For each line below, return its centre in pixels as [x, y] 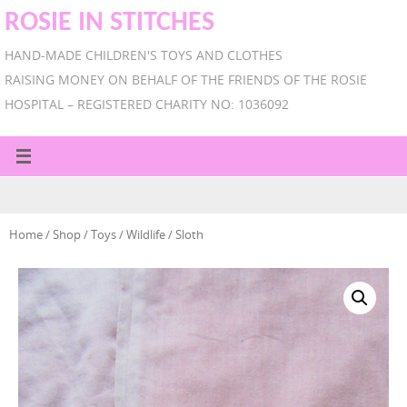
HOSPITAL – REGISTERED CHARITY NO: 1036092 [147, 104]
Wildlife [146, 234]
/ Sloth [184, 234]
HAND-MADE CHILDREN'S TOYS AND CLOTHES [144, 55]
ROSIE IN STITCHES [109, 23]
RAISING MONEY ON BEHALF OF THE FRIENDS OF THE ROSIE [186, 79]
